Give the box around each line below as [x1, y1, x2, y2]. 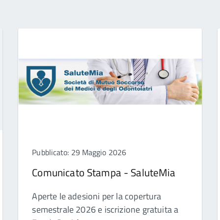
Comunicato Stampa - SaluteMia [32, 165, 176, 181]
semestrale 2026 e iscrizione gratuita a [32, 203, 179, 217]
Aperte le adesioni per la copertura [32, 190, 162, 203]
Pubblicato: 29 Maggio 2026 [32, 146, 127, 159]
